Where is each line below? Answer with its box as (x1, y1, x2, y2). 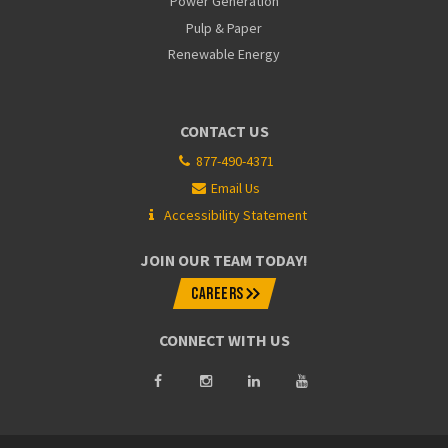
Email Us (210, 179, 260, 198)
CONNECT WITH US (158, 330, 290, 350)
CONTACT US (179, 121, 269, 141)
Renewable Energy (168, 44, 280, 63)
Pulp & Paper (186, 18, 262, 37)
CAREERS (190, 283, 244, 304)
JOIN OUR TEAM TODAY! (140, 251, 308, 271)
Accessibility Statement (163, 206, 307, 225)
